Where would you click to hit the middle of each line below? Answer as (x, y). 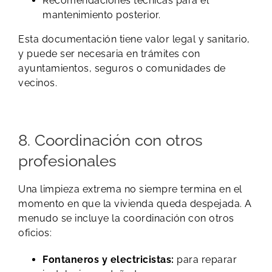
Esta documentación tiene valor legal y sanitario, (134, 39)
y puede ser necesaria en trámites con (109, 54)
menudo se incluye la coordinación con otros (126, 218)
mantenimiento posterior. (101, 15)
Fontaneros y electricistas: (108, 259)
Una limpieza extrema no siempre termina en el (130, 189)
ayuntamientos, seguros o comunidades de (122, 69)
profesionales (67, 160)
